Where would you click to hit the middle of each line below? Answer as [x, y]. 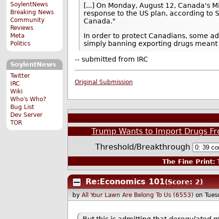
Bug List [22, 107]
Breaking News [32, 12]
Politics [21, 44]
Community [28, 20]
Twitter [20, 76]
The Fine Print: [188, 161]
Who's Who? [28, 99]
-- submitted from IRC [111, 59]
